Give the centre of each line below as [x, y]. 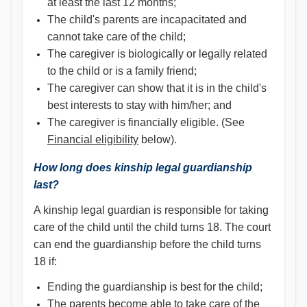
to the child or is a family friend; [122, 71]
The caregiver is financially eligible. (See [146, 122]
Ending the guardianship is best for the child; [155, 287]
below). [158, 139]
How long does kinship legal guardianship [143, 168]
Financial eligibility [93, 139]
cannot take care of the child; [116, 37]
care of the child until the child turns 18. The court [152, 227]
